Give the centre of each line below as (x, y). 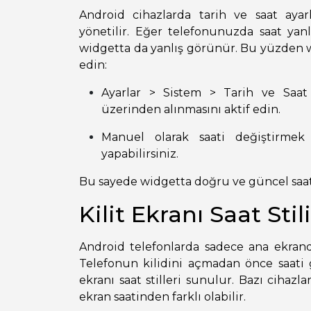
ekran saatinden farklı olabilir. (162, 297)
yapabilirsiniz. (140, 154)
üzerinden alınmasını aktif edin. (191, 110)
